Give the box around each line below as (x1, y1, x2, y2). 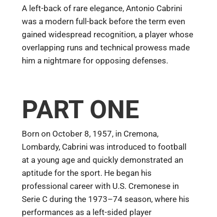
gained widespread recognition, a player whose (21, 30, 193, 40)
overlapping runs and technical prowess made (21, 43, 190, 53)
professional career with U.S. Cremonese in (21, 181, 179, 191)
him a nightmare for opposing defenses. (21, 56, 168, 66)
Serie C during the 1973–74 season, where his (21, 194, 189, 204)
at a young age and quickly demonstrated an (21, 155, 183, 165)
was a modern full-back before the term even (21, 16, 185, 27)
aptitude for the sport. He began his (21, 168, 152, 178)
